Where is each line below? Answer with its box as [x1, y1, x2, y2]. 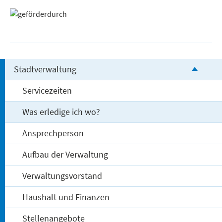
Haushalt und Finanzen [22, 191, 110, 203]
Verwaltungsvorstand [22, 170, 103, 182]
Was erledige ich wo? [22, 106, 101, 118]
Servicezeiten [22, 85, 72, 97]
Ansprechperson [22, 127, 84, 139]
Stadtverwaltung [13, 63, 76, 75]
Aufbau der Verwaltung [22, 149, 109, 161]
